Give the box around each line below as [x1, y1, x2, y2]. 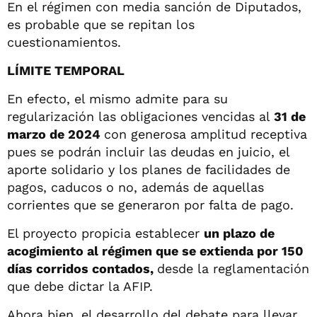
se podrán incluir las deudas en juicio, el [36, 144, 289, 159]
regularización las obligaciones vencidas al [7, 108, 274, 124]
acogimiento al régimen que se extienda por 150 [7, 243, 304, 258]
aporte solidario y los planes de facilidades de [7, 161, 290, 177]
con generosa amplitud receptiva [104, 126, 307, 142]
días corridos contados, [7, 260, 157, 276]
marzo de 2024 [7, 126, 104, 142]
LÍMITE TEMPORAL [7, 62, 125, 78]
